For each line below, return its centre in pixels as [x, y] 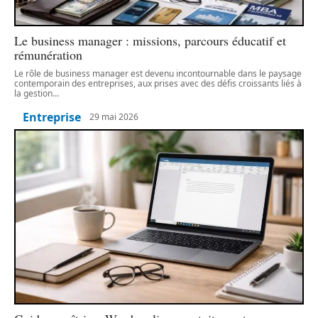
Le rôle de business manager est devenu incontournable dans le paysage [158, 73]
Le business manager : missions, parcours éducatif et [150, 40]
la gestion [33, 93]
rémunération [48, 54]
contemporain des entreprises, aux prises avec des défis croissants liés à [158, 83]
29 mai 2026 [114, 117]
